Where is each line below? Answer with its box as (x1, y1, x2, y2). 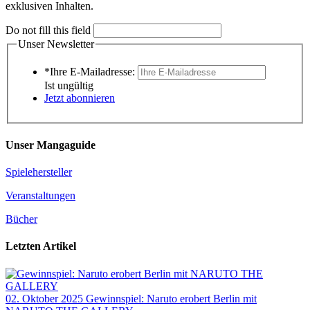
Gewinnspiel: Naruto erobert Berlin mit (86, 292, 257, 304)
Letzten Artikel (6, 240, 76, 253)
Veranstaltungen (6, 190, 75, 201)
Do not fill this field (6, 24, 91, 36)
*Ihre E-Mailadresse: (44, 66, 135, 78)
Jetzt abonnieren (44, 92, 115, 104)
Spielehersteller (6, 166, 72, 178)
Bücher (6, 213, 37, 225)
